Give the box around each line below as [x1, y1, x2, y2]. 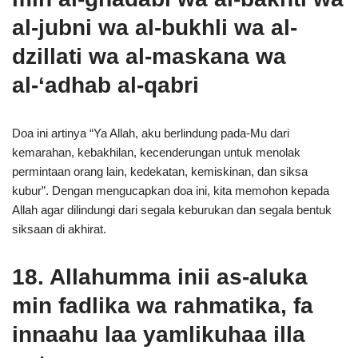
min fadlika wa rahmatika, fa [12, 293, 313, 318]
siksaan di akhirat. [12, 222, 106, 236]
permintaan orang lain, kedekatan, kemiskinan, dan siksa [12, 165, 308, 178]
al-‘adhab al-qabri [12, 73, 199, 97]
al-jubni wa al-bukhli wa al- [12, 15, 297, 40]
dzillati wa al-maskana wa [12, 44, 286, 69]
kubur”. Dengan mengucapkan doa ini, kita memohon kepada [12, 184, 329, 197]
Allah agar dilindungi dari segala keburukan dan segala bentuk [12, 203, 332, 217]
